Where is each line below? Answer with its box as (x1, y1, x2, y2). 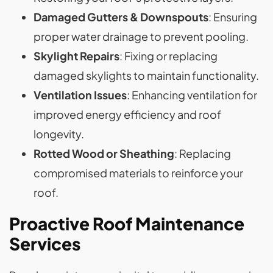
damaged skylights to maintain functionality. (34, 68, 259, 82)
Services (9, 233, 80, 254)
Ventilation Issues (34, 88, 127, 102)
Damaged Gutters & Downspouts (34, 10, 208, 24)
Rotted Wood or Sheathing (34, 146, 174, 160)
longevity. (34, 127, 84, 141)
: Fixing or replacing (119, 49, 218, 63)
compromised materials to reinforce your (34, 166, 243, 180)
